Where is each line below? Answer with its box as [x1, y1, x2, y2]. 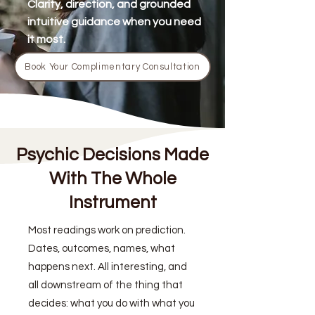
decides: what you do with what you [28, 298, 195, 309]
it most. [27, 34, 65, 45]
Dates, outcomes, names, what [28, 243, 175, 254]
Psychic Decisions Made [16, 146, 209, 164]
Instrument [68, 193, 157, 212]
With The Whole [49, 169, 176, 188]
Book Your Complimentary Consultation [25, 62, 200, 72]
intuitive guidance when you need [27, 16, 201, 27]
